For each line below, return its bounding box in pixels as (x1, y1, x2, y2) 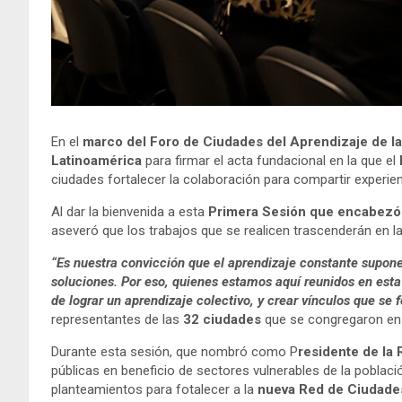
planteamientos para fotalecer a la (51, 381, 258, 398)
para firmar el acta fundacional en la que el (142, 153, 396, 170)
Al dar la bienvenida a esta (51, 204, 208, 221)
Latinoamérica (51, 153, 142, 170)
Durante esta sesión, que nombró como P (51, 344, 298, 361)
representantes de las (51, 311, 179, 328)
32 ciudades (179, 311, 265, 328)
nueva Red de (258, 381, 344, 398)
